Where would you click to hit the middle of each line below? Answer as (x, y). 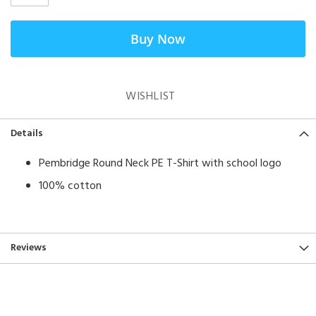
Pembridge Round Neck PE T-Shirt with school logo (160, 164)
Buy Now (158, 39)
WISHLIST (151, 97)
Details (27, 134)
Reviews (29, 248)
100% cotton (70, 186)
